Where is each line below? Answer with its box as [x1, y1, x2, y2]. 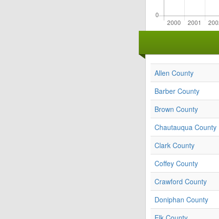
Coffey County [154, 158, 198, 169]
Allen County [154, 68, 194, 78]
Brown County [154, 104, 198, 114]
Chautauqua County [154, 122, 217, 132]
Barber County [154, 86, 199, 96]
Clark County [154, 140, 195, 151]
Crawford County [154, 176, 207, 187]
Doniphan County [154, 195, 208, 205]
